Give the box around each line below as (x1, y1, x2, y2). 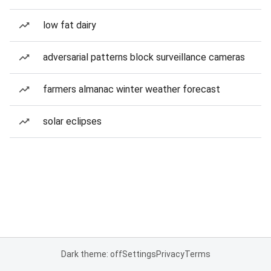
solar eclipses (43, 116, 102, 127)
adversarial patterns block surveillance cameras (43, 51, 245, 63)
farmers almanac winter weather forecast (43, 83, 220, 95)
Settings (122, 249, 156, 259)
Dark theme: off (60, 249, 122, 259)
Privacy (155, 249, 184, 259)
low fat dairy (43, 19, 96, 31)
